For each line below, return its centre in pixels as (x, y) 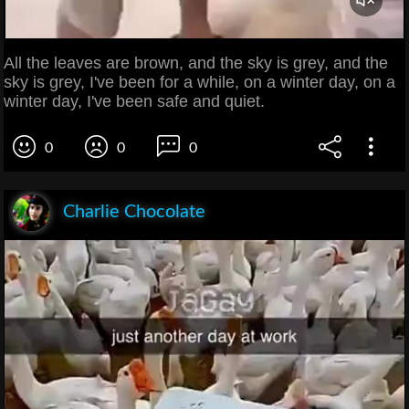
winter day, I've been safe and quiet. (134, 101)
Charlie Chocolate (134, 211)
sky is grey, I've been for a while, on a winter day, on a (199, 82)
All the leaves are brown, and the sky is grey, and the (196, 63)
